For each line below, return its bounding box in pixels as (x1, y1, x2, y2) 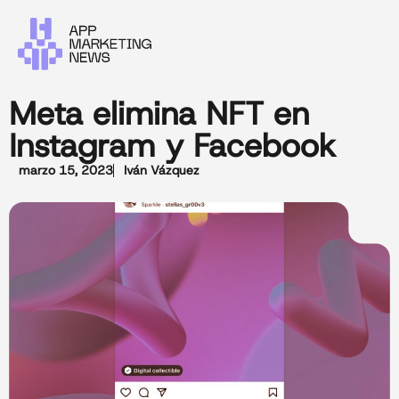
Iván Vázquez (124, 162, 199, 179)
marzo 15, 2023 (19, 162, 113, 179)
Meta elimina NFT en (9, 92, 309, 135)
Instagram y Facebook (9, 124, 336, 167)
